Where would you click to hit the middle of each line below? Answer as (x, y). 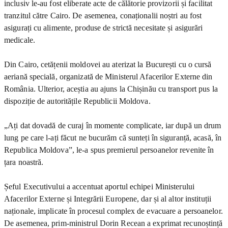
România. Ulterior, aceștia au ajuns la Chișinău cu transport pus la (111, 89)
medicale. (20, 40)
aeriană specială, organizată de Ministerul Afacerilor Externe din (108, 76)
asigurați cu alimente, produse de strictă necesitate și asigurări (104, 27)
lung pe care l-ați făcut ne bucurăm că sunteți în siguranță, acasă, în (113, 137)
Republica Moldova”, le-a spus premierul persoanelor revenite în (109, 150)
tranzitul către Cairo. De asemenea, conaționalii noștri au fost (103, 15)
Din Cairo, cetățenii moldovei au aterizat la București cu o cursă (108, 64)
